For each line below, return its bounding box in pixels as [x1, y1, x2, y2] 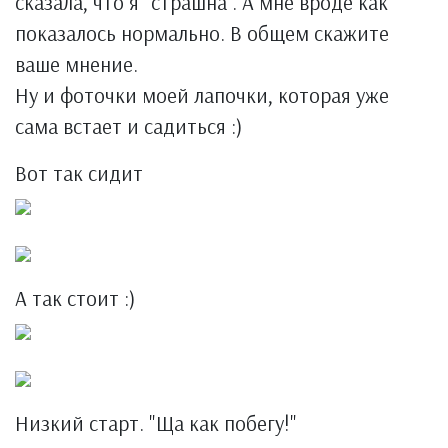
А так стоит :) [15, 285, 135, 311]
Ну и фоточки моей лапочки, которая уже [15, 82, 389, 108]
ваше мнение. [15, 51, 138, 77]
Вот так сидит [15, 160, 143, 186]
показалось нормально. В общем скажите [15, 20, 389, 46]
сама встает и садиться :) [15, 113, 242, 139]
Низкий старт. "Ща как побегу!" [15, 410, 297, 436]
